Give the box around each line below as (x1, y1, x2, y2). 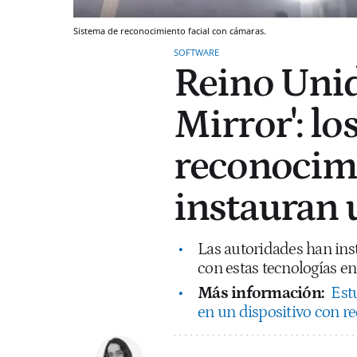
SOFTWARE (174, 45, 219, 58)
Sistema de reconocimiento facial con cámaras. (73, 24, 266, 37)
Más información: (198, 283, 328, 303)
